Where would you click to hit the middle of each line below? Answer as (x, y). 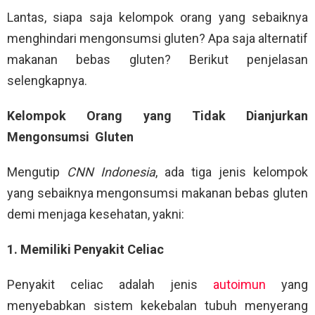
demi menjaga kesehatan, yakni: (96, 214)
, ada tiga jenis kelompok (232, 172)
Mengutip (37, 172)
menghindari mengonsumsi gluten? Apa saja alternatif (157, 38)
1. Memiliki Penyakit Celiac (85, 249)
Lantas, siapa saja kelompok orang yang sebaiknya (157, 17)
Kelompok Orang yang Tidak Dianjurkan (157, 115)
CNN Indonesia (111, 172)
